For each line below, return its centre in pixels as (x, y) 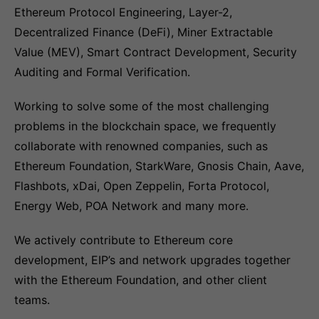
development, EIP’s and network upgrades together (152, 260)
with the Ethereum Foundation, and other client (141, 280)
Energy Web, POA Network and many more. (131, 206)
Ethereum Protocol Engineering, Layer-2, (123, 12)
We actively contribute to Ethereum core (124, 240)
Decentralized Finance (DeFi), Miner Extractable (143, 32)
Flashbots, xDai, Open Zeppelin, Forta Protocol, (142, 186)
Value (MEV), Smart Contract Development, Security (156, 52)
